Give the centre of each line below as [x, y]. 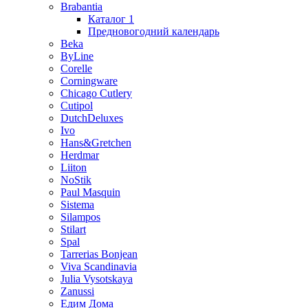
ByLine [77, 56]
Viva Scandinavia [99, 266]
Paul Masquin [90, 192]
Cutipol [77, 105]
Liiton [74, 167]
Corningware [89, 80]
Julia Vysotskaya [97, 278]
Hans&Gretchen [96, 142]
